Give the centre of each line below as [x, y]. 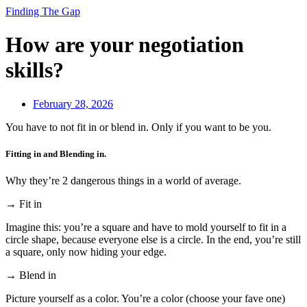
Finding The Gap [43, 11]
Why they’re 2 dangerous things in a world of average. [123, 181]
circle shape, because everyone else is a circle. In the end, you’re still [153, 240]
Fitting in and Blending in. [56, 154]
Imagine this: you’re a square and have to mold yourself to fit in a [146, 228]
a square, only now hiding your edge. [86, 252]
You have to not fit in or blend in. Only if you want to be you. [138, 127]
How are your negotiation [125, 45]
